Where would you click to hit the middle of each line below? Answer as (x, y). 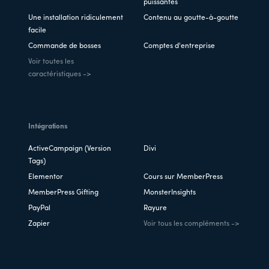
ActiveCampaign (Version (70, 149)
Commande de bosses (65, 47)
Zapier (39, 224)
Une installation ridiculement (76, 18)
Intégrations (48, 127)
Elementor (46, 177)
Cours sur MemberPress (183, 177)
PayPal (40, 209)
